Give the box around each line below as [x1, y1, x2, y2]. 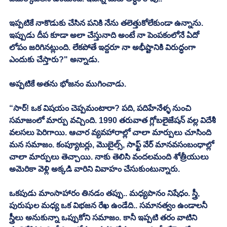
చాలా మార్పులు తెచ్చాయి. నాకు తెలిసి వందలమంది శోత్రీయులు [9, 152, 211, 161]
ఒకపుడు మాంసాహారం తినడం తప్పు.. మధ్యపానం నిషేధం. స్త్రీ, [9, 188, 202, 198]
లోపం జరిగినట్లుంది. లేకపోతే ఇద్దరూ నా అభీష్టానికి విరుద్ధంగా [9, 43, 198, 52]
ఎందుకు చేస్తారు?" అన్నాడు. [9, 55, 101, 64]
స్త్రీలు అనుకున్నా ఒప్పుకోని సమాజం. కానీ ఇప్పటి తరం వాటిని [9, 213, 199, 222]
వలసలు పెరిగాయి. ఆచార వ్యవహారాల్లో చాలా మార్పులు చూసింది [9, 128, 213, 137]
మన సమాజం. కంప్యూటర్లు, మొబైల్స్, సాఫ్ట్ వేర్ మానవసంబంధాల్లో [9, 140, 216, 149]
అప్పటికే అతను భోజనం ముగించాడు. [9, 79, 128, 88]
